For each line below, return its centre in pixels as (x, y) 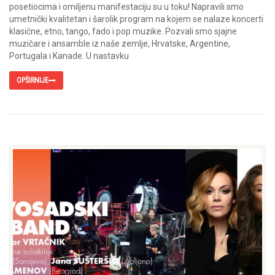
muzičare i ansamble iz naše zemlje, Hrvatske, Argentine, (120, 44)
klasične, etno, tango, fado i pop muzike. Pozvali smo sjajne (123, 32)
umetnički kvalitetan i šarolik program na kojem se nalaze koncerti (136, 19)
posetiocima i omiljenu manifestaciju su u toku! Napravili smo (126, 7)
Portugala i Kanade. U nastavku (69, 56)
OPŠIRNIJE (33, 81)
